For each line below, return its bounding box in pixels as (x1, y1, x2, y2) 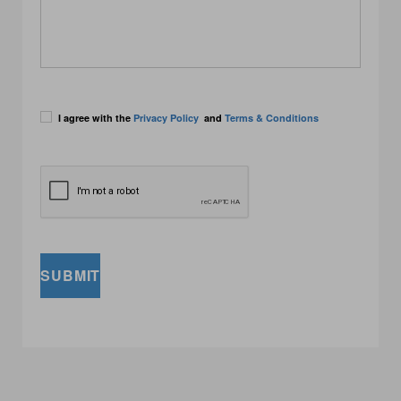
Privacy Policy (133, 111, 199, 124)
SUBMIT (40, 265, 101, 286)
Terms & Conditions (222, 111, 319, 124)
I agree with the (58, 111, 133, 124)
